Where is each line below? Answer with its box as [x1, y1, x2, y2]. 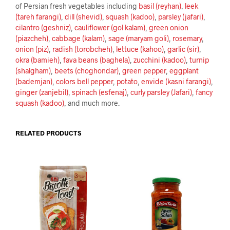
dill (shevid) [65, 12, 102, 21]
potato [117, 76, 138, 86]
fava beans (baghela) [63, 55, 130, 64]
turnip [189, 55, 209, 64]
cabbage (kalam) [52, 33, 105, 43]
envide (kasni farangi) [141, 76, 211, 86]
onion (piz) [15, 44, 49, 53]
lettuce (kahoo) [116, 44, 164, 53]
